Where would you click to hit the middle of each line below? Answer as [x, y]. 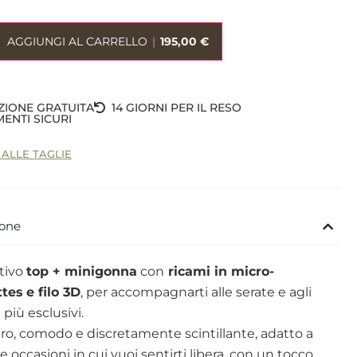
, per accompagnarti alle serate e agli [196, 292]
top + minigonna [82, 272]
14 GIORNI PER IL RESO [177, 108]
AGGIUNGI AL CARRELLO [78, 42]
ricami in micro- [220, 272]
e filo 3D [54, 292]
